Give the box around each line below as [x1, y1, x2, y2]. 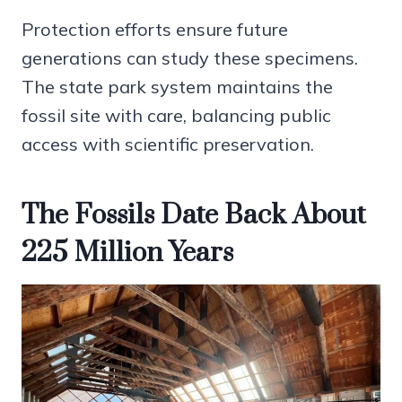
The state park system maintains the [22, 75, 333, 99]
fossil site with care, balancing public [22, 104, 331, 127]
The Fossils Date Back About [22, 198, 366, 233]
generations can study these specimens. [22, 47, 358, 70]
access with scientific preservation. [22, 133, 314, 156]
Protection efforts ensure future [22, 18, 288, 41]
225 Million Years [22, 236, 233, 271]
